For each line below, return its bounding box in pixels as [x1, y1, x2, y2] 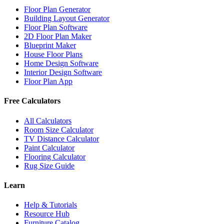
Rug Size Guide [24, 161, 74, 170]
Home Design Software [24, 59, 98, 68]
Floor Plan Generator [24, 5, 90, 14]
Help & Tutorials [24, 200, 77, 209]
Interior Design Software [24, 68, 102, 77]
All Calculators [24, 116, 71, 125]
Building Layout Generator [24, 14, 109, 23]
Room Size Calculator [24, 125, 93, 134]
